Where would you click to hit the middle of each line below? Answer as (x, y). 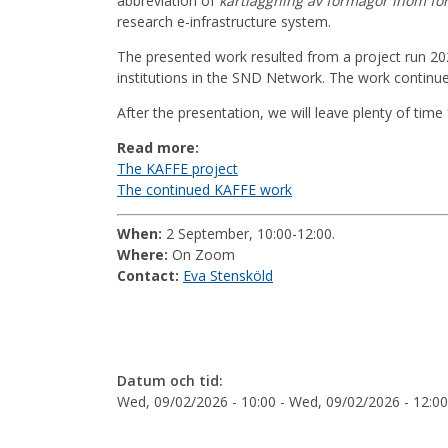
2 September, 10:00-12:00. (248, 233)
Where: (142, 254)
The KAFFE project (177, 168)
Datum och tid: (170, 380)
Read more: (158, 147)
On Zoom (201, 254)
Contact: (148, 275)
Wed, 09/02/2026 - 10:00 (196, 401)
